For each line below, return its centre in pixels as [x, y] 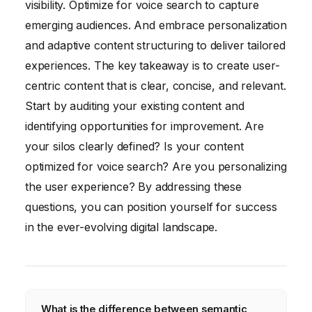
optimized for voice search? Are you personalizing [156, 167]
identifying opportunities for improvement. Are [145, 126]
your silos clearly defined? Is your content [134, 147]
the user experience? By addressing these [133, 187]
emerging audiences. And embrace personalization [156, 25]
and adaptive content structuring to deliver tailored [155, 46]
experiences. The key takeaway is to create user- [153, 66]
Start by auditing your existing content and [135, 106]
